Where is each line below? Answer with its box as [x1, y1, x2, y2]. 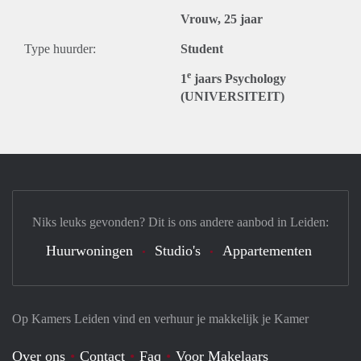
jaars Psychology [191, 72, 286, 85]
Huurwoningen [46, 243, 133, 259]
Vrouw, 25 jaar [180, 12, 263, 26]
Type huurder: [24, 42, 96, 56]
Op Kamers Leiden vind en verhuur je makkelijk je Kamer [12, 312, 309, 326]
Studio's [155, 243, 201, 259]
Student [180, 42, 223, 56]
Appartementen [222, 243, 312, 259]
